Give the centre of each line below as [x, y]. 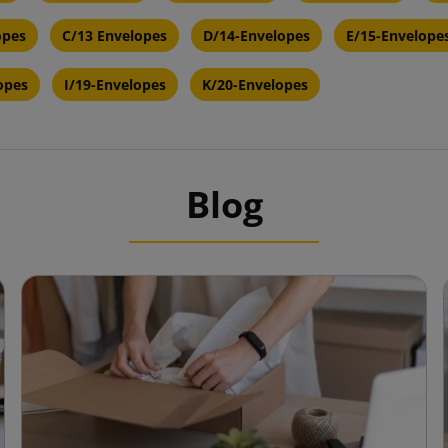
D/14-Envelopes [256, 36]
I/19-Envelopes [115, 85]
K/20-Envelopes [255, 85]
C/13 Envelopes [114, 36]
